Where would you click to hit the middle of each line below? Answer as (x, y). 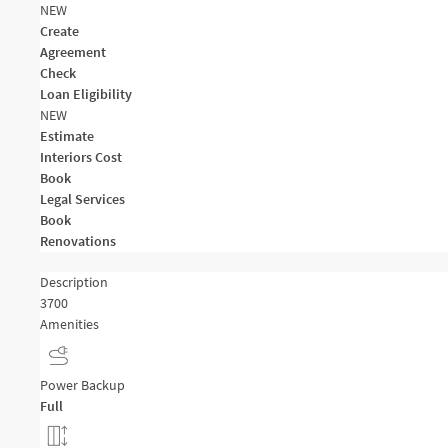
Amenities (69, 324)
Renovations (78, 241)
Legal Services (82, 199)
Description (74, 282)
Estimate (67, 136)
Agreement (73, 52)
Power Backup (82, 385)
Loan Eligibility (86, 94)
